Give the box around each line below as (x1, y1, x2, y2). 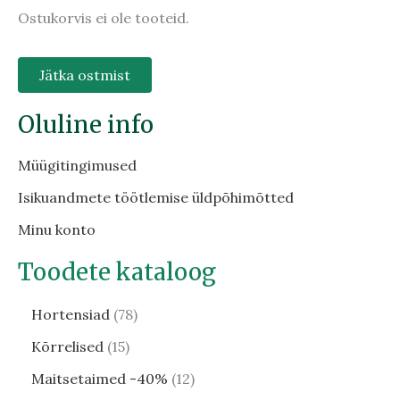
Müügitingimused (18, 156, 137, 175)
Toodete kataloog (18, 257, 216, 287)
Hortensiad (31, 305, 110, 324)
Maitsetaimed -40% (31, 370, 168, 388)
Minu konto (18, 221, 96, 239)
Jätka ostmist (39, 66, 130, 85)
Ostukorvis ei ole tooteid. (18, 9, 189, 28)
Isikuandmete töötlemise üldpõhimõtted (18, 188, 294, 207)
